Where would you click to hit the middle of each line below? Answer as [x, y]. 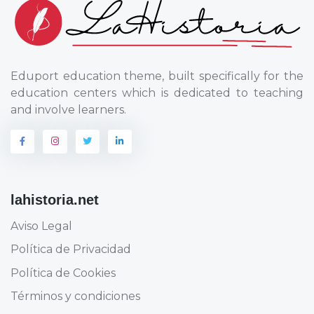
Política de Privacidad [71, 250]
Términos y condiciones [75, 296]
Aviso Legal [41, 226]
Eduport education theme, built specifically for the [157, 76]
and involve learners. [68, 110]
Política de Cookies [63, 273]
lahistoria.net [55, 199]
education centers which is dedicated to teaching [157, 93]
